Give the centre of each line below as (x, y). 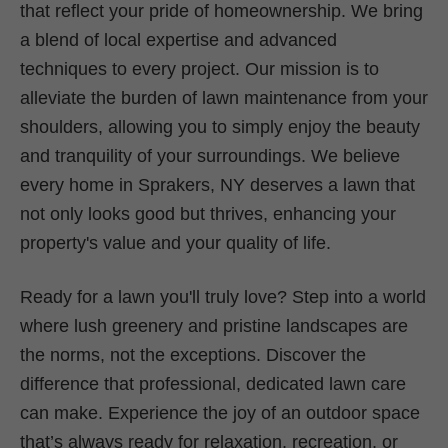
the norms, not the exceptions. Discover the (193, 354)
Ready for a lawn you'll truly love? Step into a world (223, 296)
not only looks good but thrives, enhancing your (208, 213)
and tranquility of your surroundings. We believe (210, 155)
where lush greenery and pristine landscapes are (214, 325)
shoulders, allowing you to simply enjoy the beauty (220, 126)
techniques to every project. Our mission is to (199, 68)
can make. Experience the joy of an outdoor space (220, 412)
